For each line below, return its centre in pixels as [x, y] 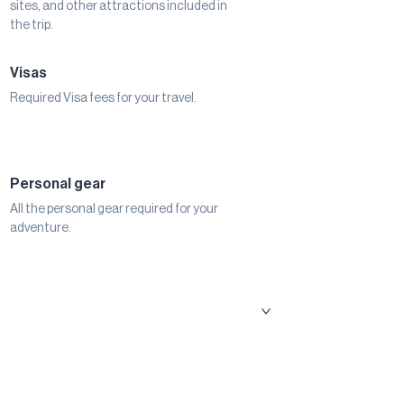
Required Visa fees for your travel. [103, 99]
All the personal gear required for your [114, 210]
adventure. [40, 229]
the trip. [31, 26]
